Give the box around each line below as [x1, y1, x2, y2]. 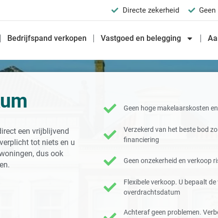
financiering [124, 135, 160, 144]
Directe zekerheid [122, 6, 179, 15]
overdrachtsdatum [124, 188, 181, 196]
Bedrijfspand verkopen [7, 34, 87, 43]
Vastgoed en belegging [101, 34, 182, 43]
